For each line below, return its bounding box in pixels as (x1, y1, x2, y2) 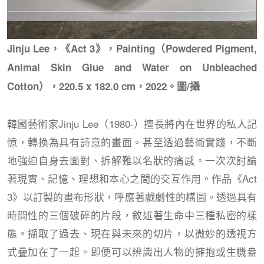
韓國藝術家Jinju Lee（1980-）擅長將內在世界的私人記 (7, 115, 257, 131)
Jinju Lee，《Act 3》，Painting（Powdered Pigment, (7, 41, 257, 55)
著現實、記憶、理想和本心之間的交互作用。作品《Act (7, 170, 257, 186)
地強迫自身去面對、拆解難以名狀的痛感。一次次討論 (7, 152, 257, 167)
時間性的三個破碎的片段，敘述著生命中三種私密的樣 (7, 207, 257, 222)
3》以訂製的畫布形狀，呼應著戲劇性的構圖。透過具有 (7, 189, 257, 204)
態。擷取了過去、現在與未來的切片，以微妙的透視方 (7, 225, 257, 240)
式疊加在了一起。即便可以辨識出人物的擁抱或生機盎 (7, 243, 257, 259)
